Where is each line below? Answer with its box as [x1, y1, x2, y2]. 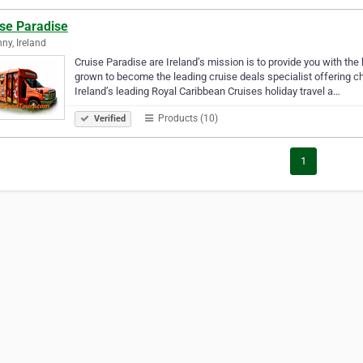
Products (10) [156, 112, 218, 124]
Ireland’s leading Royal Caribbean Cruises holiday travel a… [75, 84, 340, 97]
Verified [92, 113, 126, 124]
